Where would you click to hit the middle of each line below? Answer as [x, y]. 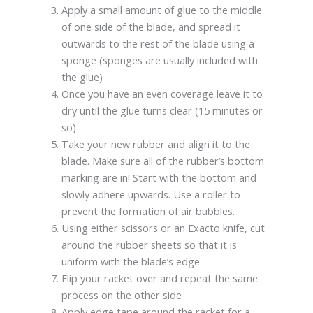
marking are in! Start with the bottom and [159, 177]
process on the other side [121, 294]
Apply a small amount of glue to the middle [161, 9]
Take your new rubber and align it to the [155, 144]
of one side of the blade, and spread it [151, 26]
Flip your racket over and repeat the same [159, 278]
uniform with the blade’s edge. [131, 261]
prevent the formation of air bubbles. [148, 211]
